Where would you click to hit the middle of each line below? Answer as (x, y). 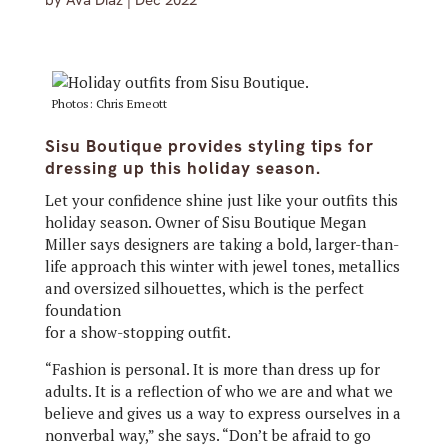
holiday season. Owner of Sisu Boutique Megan (205, 222)
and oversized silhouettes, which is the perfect (204, 288)
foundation (82, 310)
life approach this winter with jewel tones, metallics (222, 266)
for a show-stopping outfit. (137, 332)
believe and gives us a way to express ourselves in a (222, 413)
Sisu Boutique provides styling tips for (209, 146)
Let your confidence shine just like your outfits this (221, 200)
